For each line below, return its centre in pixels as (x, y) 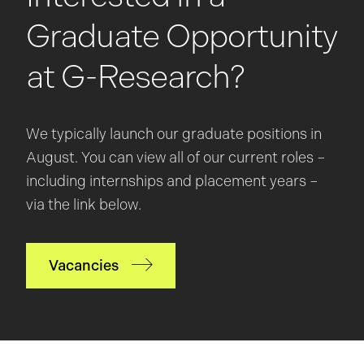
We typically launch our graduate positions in (174, 134)
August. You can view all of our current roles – (176, 158)
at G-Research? (135, 76)
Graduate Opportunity (182, 36)
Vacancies (84, 265)
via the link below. (84, 205)
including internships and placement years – (172, 181)
